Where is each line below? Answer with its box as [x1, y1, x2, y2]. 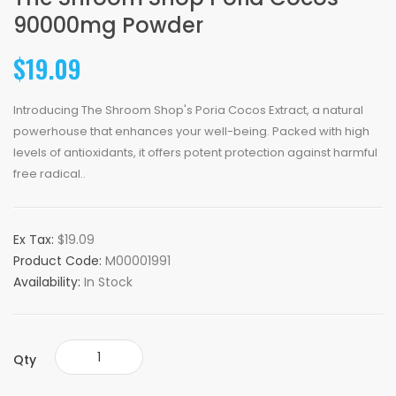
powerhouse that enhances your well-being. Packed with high [13, 123, 369, 140]
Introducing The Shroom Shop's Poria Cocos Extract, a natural [13, 102, 363, 118]
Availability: [13, 273, 84, 291]
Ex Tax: [13, 231, 57, 248]
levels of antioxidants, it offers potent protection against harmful [13, 144, 377, 161]
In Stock [84, 273, 133, 291]
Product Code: [13, 252, 105, 270]
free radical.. [13, 165, 86, 182]
